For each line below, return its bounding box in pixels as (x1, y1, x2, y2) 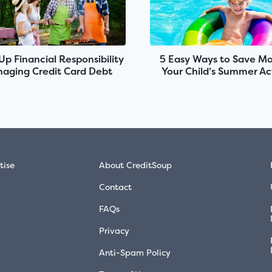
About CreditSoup (99, 159, 172, 171)
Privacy (99, 225, 130, 237)
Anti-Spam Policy (99, 246, 171, 259)
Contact (99, 181, 132, 193)
